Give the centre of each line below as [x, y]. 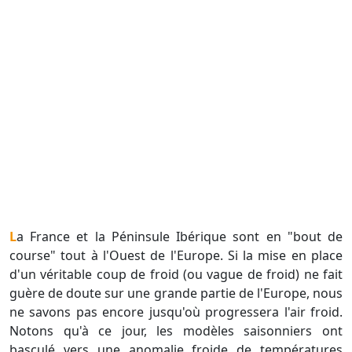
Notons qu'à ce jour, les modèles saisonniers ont [176, 330]
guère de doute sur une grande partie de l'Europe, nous [176, 293]
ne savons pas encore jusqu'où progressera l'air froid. [176, 312]
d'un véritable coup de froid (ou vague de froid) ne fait [176, 274]
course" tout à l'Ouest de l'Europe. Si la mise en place [176, 255]
